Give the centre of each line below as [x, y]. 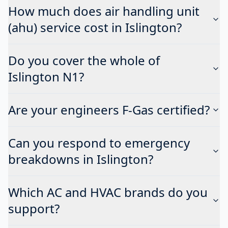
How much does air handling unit [104, 11]
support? [34, 208]
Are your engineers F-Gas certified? [109, 109]
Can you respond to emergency [99, 142]
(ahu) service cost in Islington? [95, 27]
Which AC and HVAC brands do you [108, 192]
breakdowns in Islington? [81, 159]
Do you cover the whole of [84, 60]
